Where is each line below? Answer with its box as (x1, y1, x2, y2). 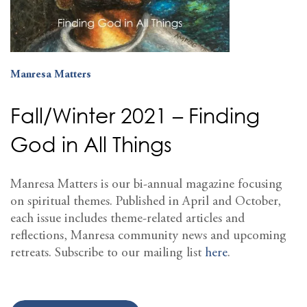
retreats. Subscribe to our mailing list (10, 246, 205, 260)
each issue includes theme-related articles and (10, 212, 245, 225)
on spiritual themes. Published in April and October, (10, 195, 281, 208)
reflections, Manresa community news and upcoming (10, 229, 286, 243)
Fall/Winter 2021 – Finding (10, 102, 260, 128)
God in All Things (10, 131, 172, 157)
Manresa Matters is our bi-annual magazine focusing (10, 177, 282, 191)
